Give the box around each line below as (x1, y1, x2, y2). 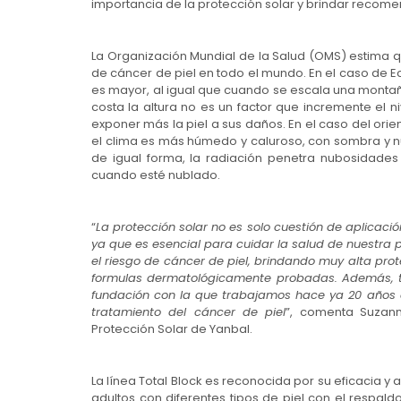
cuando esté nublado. (91, 166, 220, 183)
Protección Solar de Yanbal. (91, 320, 252, 337)
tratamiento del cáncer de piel (91, 303, 286, 320)
